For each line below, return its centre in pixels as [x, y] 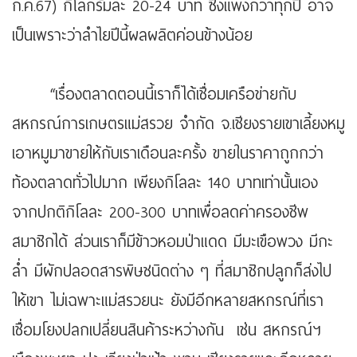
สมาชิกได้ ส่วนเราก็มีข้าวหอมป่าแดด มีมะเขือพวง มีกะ [173, 242]
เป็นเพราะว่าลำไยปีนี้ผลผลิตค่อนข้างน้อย [145, 36]
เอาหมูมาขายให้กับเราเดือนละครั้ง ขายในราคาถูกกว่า [168, 154]
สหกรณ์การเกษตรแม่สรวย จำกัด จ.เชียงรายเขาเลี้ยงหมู [178, 124]
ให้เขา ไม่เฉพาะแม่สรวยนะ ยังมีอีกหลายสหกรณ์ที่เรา [168, 301]
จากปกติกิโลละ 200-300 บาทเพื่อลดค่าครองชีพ [160, 213]
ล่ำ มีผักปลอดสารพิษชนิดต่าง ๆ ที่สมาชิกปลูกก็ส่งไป [172, 272]
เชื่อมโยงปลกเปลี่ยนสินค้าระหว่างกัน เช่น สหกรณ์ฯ [167, 331]
